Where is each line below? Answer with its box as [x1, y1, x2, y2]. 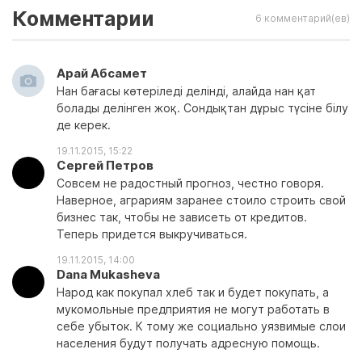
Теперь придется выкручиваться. [57, 227, 247, 241]
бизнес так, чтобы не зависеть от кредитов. [57, 210, 307, 224]
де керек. [57, 118, 111, 132]
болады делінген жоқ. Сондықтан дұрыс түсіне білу [57, 101, 348, 115]
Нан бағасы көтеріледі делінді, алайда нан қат [57, 84, 316, 98]
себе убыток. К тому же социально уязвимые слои [57, 319, 346, 333]
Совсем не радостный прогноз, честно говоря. [57, 176, 324, 190]
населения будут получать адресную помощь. [57, 336, 320, 350]
